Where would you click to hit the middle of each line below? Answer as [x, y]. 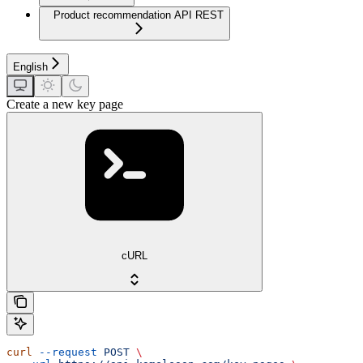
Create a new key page [65, 105]
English [30, 67]
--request [65, 352]
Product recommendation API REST [139, 15]
